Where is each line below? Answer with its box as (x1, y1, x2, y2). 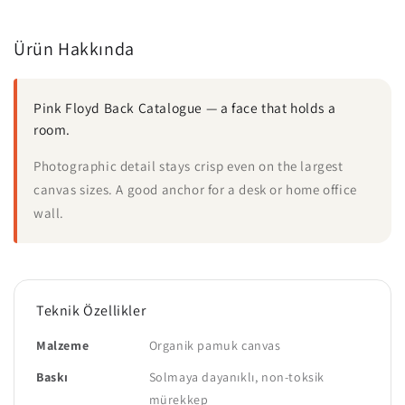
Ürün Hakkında (14, 37, 135, 61)
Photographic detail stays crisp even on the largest (33, 156, 344, 174)
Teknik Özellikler (36, 300, 146, 320)
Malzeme (36, 336, 89, 353)
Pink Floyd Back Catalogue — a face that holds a (33, 99, 336, 118)
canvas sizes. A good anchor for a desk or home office (33, 180, 357, 198)
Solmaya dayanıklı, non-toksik (148, 368, 325, 385)
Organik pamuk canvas (148, 336, 281, 353)
